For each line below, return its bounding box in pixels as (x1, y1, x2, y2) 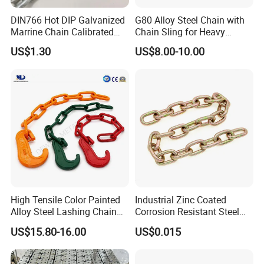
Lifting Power (134, 37, 190, 50)
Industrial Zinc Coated (134, 193, 226, 207)
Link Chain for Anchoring (134, 217, 238, 230)
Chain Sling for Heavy (134, 25, 225, 38)
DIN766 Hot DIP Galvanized (11, 13, 126, 27)
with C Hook (11, 217, 61, 230)
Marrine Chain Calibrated (11, 25, 114, 38)
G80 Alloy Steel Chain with (134, 13, 245, 27)
